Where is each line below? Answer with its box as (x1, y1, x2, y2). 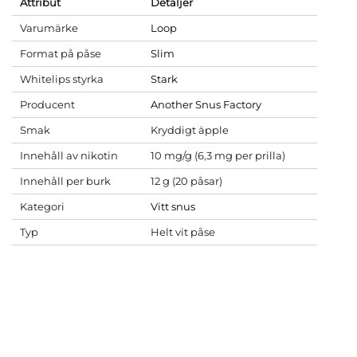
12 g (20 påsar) (151, 175, 222, 187)
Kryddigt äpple (151, 124, 229, 136)
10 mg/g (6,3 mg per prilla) (151, 149, 285, 162)
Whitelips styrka (20, 73, 104, 85)
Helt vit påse (151, 226, 215, 238)
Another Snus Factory (151, 98, 261, 111)
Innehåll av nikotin (20, 149, 118, 162)
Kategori (20, 200, 65, 213)
